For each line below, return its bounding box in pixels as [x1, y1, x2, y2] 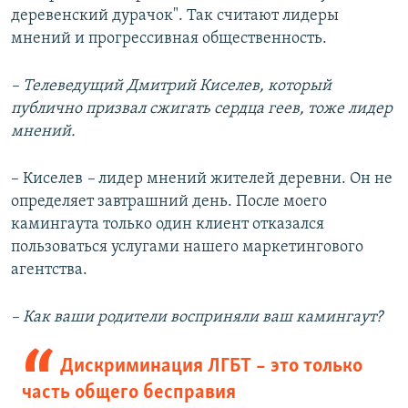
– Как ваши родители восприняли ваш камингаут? [11, 309, 382, 327]
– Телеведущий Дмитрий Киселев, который [11, 77, 331, 96]
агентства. [11, 261, 87, 280]
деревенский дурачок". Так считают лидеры [11, 7, 339, 25]
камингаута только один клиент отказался [11, 216, 324, 234]
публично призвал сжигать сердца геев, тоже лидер [11, 100, 393, 118]
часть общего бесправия [22, 382, 236, 404]
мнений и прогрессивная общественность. [11, 30, 327, 48]
